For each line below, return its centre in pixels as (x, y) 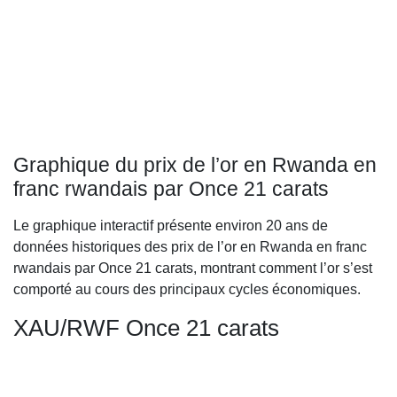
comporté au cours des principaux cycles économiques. (187, 289)
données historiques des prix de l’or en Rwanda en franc (190, 247)
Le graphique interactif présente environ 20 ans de (171, 226)
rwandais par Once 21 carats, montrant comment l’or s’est (193, 268)
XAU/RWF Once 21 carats (146, 328)
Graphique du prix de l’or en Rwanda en (195, 165)
